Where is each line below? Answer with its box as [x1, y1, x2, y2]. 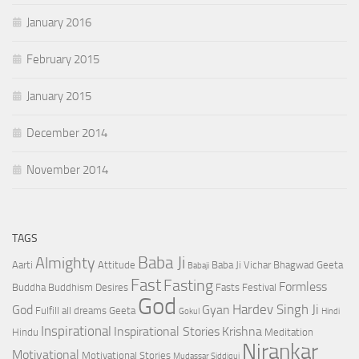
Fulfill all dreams [35, 305, 107, 317]
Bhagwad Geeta [273, 259, 343, 272]
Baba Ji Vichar [212, 259, 271, 272]
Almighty [35, 253, 95, 273]
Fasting [163, 276, 213, 296]
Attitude [98, 259, 135, 272]
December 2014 [26, 126, 107, 141]
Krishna [222, 325, 262, 340]
